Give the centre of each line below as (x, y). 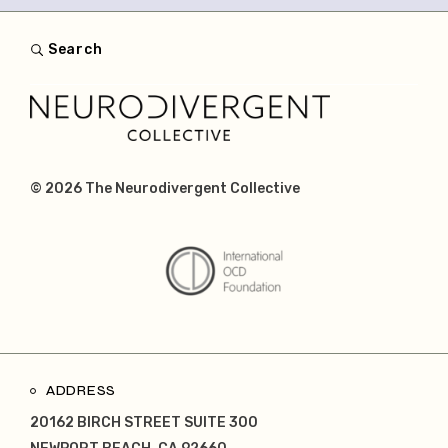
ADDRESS (81, 391)
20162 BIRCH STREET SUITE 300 (144, 423)
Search (75, 50)
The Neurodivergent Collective (192, 189)
